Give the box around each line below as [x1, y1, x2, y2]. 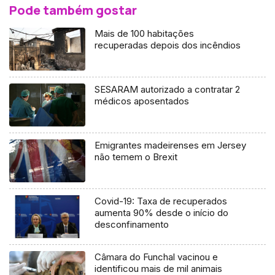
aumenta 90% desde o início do [95, 206, 229, 219]
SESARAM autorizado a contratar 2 [95, 83, 241, 95]
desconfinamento [95, 218, 169, 230]
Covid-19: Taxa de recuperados [95, 195, 228, 207]
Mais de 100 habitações [95, 28, 195, 40]
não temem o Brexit [95, 150, 178, 163]
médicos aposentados [95, 95, 190, 107]
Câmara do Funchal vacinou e [95, 250, 219, 263]
